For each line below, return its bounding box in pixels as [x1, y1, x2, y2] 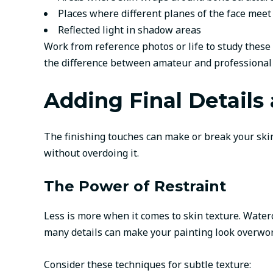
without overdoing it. [44, 146, 139, 160]
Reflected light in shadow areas [58, 23, 201, 37]
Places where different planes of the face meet [58, 7, 271, 21]
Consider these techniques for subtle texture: [44, 257, 251, 271]
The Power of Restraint [44, 177, 226, 196]
